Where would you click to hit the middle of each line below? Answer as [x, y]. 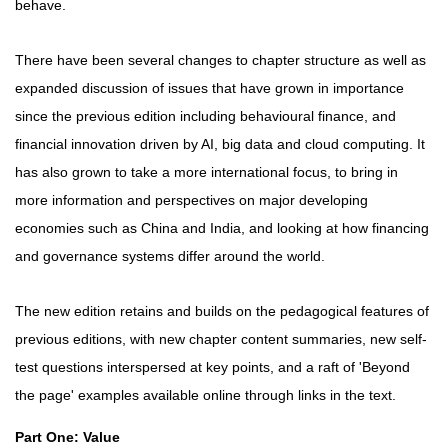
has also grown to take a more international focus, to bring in [206, 171]
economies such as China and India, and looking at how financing [222, 227]
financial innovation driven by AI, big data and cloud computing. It [220, 143]
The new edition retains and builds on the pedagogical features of [222, 310]
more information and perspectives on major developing [191, 199]
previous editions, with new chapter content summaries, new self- [221, 338]
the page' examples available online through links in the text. [205, 394]
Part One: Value [67, 436]
